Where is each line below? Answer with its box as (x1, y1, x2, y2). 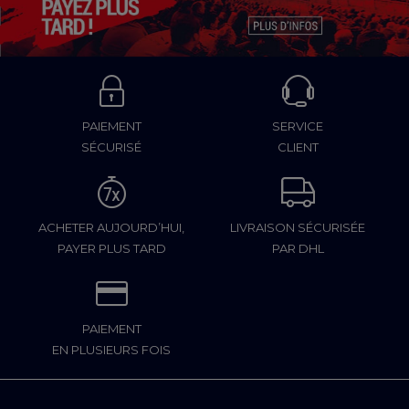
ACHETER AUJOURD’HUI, (38, 219, 184, 235)
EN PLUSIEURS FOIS (52, 341, 171, 357)
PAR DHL (271, 240, 324, 256)
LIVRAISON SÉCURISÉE (230, 219, 365, 235)
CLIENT (277, 139, 319, 154)
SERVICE (272, 118, 323, 133)
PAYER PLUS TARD (57, 240, 166, 256)
